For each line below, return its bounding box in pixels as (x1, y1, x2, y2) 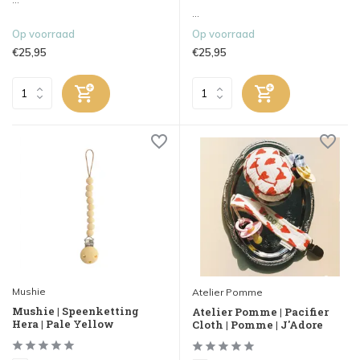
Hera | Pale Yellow (12, 317, 114, 332)
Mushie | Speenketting (12, 304, 139, 319)
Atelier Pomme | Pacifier (192, 305, 329, 320)
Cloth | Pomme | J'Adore (192, 317, 323, 333)
